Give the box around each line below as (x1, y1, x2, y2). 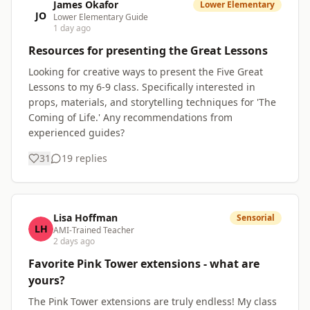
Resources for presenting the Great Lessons (28, 43, 268, 58)
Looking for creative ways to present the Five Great (28, 65, 263, 78)
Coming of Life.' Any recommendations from (28, 111, 232, 124)
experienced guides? (28, 126, 125, 139)
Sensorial (237, 212, 275, 224)
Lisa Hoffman (53, 211, 118, 224)
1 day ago (53, 22, 91, 34)
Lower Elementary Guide (53, 11, 148, 23)
